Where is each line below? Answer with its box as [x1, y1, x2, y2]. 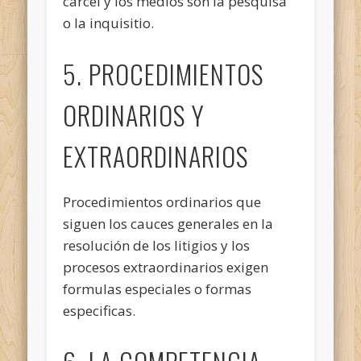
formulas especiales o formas [63, 279, 252, 298]
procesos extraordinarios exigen [63, 257, 269, 276]
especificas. [63, 301, 136, 320]
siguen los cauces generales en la [63, 214, 274, 233]
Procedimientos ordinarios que [63, 192, 262, 211]
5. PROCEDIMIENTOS [63, 54, 264, 93]
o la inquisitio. [63, 13, 155, 32]
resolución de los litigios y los [63, 235, 251, 255]
